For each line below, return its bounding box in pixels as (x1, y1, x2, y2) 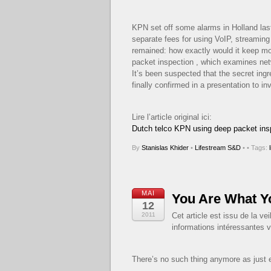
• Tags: (247, 143, 269, 151)
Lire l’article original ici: (132, 113, 212, 122)
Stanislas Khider (142, 143, 189, 151)
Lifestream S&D (195, 143, 241, 151)
